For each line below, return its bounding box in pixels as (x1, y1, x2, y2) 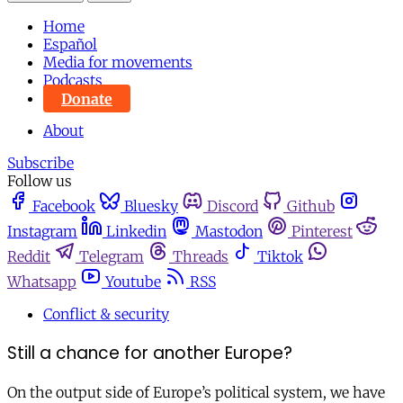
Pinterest (291, 222, 353, 241)
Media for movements (43, 53, 193, 72)
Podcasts (43, 71, 103, 90)
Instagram (7, 222, 77, 241)
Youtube (105, 273, 161, 291)
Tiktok (257, 247, 303, 266)
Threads (173, 247, 228, 266)
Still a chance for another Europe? (7, 341, 292, 366)
